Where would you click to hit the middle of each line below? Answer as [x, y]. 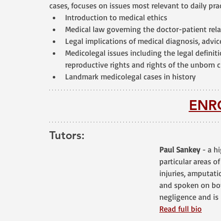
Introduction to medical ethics [116, 17]
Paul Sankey [180, 149]
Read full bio [181, 209]
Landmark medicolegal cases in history [130, 76]
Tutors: [67, 135]
